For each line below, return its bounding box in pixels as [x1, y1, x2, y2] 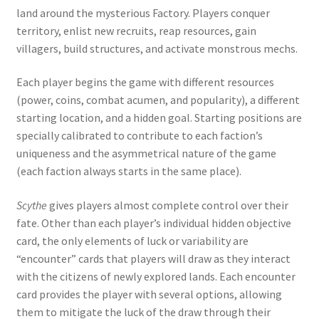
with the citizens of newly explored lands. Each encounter [16, 269, 296, 284]
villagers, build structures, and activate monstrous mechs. [16, 41, 298, 56]
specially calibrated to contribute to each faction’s [16, 128, 263, 143]
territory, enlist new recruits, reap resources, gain [16, 23, 256, 38]
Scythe [16, 198, 47, 213]
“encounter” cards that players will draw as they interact [16, 251, 291, 266]
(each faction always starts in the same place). [16, 164, 241, 179]
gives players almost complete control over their [46, 198, 288, 213]
